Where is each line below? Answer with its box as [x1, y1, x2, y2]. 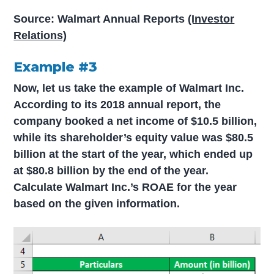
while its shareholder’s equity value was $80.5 [13, 131, 254, 144]
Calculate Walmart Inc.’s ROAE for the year [13, 180, 237, 193]
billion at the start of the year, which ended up [13, 147, 253, 160]
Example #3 [13, 59, 98, 75]
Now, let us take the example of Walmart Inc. [13, 81, 245, 94]
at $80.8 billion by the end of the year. [13, 164, 209, 177]
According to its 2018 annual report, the [13, 98, 221, 111]
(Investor [188, 13, 235, 26]
